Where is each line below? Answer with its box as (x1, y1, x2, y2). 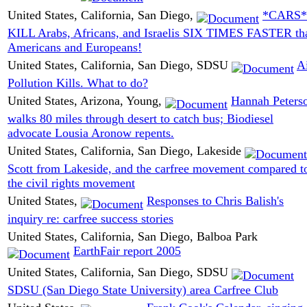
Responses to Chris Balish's (147, 193, 284, 208)
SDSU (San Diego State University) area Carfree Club (8, 283, 278, 297)
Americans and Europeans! (8, 40, 142, 55)
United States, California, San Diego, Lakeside (8, 143, 245, 158)
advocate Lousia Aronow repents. (8, 126, 174, 140)
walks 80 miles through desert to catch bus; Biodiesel (8, 112, 273, 126)
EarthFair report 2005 (73, 243, 181, 258)
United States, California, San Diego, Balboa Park (8, 229, 258, 243)
